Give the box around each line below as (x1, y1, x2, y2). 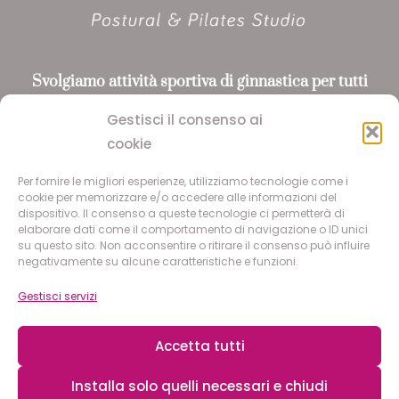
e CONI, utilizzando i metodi (172, 96, 368, 116)
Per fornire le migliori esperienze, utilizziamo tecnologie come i (18, 174, 348, 189)
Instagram (167, 273, 336, 320)
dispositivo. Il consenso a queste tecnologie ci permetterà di (18, 206, 345, 221)
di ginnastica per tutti (219, 72, 368, 92)
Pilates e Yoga (151, 120, 248, 140)
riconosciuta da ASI (31, 96, 168, 116)
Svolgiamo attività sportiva (31, 72, 216, 92)
